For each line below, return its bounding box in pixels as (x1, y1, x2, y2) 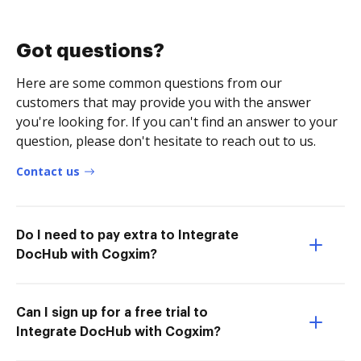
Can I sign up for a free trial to (16, 305, 208, 319)
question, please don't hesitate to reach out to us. (16, 131, 316, 150)
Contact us (16, 163, 80, 179)
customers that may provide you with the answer (16, 93, 311, 111)
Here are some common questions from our (16, 73, 282, 92)
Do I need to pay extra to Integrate (16, 228, 239, 242)
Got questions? (16, 40, 164, 60)
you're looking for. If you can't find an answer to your (16, 112, 338, 131)
